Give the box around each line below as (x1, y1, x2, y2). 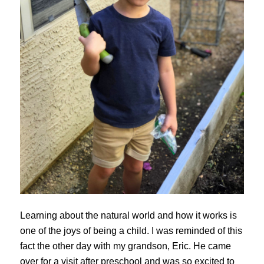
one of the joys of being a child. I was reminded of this (19, 225, 242, 236)
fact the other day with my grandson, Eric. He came (19, 240, 231, 251)
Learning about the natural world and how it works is (19, 210, 237, 220)
